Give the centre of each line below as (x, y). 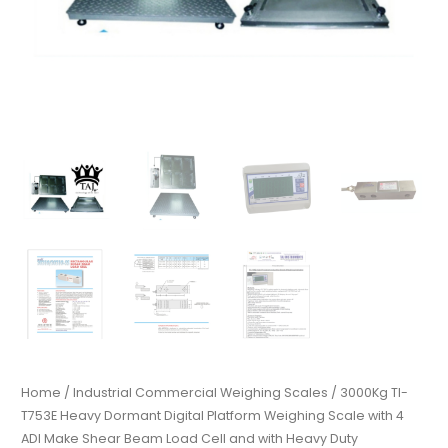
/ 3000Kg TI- (368, 393)
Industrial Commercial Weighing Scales (201, 393)
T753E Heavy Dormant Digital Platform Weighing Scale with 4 (213, 416)
